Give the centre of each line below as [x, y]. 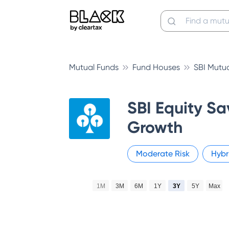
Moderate [155, 154]
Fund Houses [156, 67]
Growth [155, 127]
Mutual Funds [94, 67]
